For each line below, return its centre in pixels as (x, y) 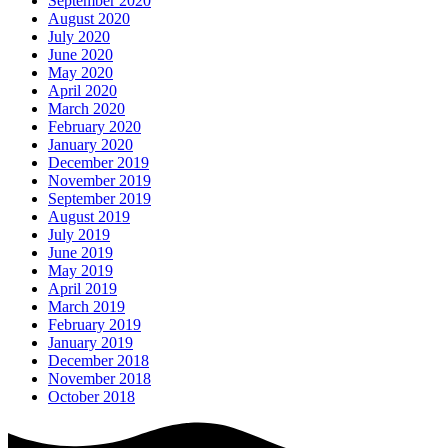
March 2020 (86, 108)
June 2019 (80, 252)
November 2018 (99, 378)
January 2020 (90, 144)
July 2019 (79, 234)
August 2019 (89, 216)
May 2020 (80, 72)
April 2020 (82, 90)
